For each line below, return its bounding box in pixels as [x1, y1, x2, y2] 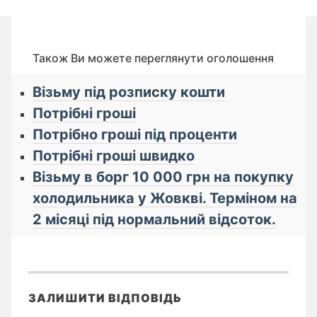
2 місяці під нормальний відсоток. [33, 211, 276, 229]
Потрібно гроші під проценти [33, 126, 237, 144]
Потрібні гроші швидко [33, 147, 195, 165]
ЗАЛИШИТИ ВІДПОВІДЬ [28, 291, 182, 306]
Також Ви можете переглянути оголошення [33, 51, 274, 65]
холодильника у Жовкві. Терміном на [33, 190, 297, 207]
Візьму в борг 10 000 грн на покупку [33, 168, 294, 186]
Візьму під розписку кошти [33, 83, 225, 101]
